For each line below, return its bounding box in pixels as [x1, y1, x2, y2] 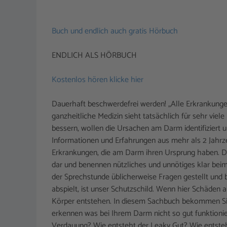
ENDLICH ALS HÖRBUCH [52, 49, 137, 63]
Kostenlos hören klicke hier [52, 73, 143, 87]
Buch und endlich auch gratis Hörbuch [52, 24, 178, 39]
